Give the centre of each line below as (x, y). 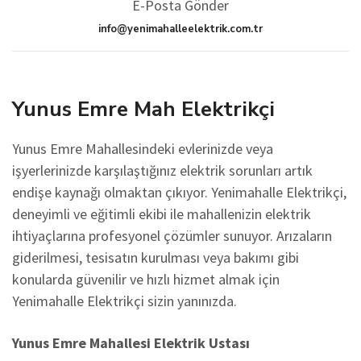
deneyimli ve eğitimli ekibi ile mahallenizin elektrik (162, 214)
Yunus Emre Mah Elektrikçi (143, 109)
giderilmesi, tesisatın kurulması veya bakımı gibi (156, 257)
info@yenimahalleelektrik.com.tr (180, 29)
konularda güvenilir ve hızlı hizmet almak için (146, 279)
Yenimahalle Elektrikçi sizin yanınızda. (124, 301)
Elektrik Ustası (200, 343)
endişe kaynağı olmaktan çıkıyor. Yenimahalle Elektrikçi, (179, 192)
